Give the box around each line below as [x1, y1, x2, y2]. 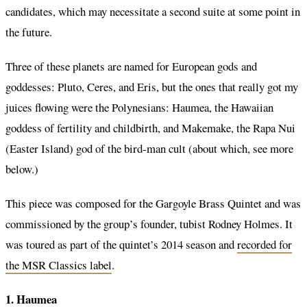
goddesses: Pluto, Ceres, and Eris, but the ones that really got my [5, 78, 298, 95]
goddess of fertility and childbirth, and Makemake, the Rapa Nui [5, 119, 295, 136]
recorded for [237, 236, 292, 253]
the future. [5, 23, 52, 40]
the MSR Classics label [5, 257, 112, 273]
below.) [5, 160, 38, 177]
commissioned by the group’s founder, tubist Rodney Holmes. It [5, 216, 293, 232]
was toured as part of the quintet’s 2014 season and [5, 236, 237, 253]
